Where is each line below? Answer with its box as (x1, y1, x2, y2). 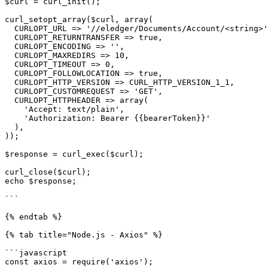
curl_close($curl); (5, 167, 91, 176)
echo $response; (5, 176, 77, 185)
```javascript (5, 248, 67, 257)
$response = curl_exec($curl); (5, 150, 144, 159)
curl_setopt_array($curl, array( (5, 15, 153, 24)
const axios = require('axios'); (5, 257, 153, 266)
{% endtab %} (5, 212, 62, 221)
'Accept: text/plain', (5, 105, 24, 114)
